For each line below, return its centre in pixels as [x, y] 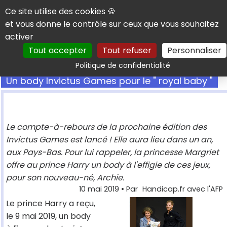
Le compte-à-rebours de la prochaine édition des [106, 127]
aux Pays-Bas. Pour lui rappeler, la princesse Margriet [112, 153]
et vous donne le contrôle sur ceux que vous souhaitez [112, 24]
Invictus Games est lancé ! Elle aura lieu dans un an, [109, 140]
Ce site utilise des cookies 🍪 [60, 11]
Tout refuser [127, 50]
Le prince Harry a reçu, [51, 204]
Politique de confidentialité [123, 65]
